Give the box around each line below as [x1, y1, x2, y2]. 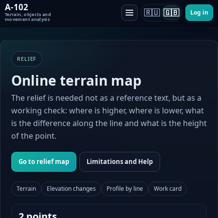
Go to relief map [18, 157, 69, 166]
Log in [190, 8, 208, 17]
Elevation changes [47, 184, 96, 193]
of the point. [11, 130, 56, 141]
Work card [154, 184, 182, 193]
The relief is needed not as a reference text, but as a [11, 92, 201, 103]
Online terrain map [11, 71, 142, 90]
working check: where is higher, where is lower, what [11, 105, 204, 116]
